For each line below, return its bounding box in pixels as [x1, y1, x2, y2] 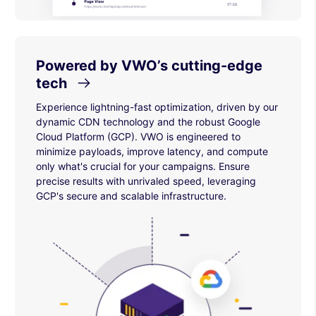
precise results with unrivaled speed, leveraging [36, 174, 256, 187]
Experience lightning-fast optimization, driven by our [36, 100, 278, 113]
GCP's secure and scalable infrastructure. [36, 189, 226, 202]
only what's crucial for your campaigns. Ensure [36, 159, 250, 172]
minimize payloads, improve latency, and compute [36, 145, 268, 157]
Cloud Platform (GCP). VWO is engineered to [36, 130, 241, 142]
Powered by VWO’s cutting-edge [36, 56, 262, 74]
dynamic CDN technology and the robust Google [36, 115, 260, 128]
